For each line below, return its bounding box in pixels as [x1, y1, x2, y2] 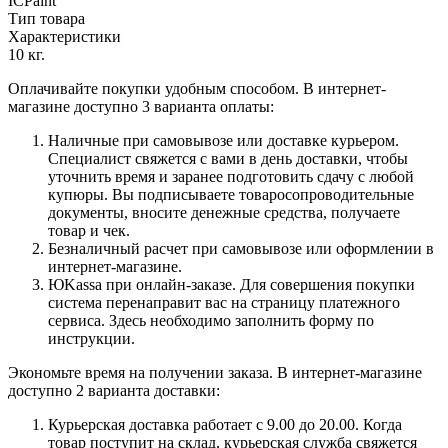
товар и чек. [48, 221, 130, 239]
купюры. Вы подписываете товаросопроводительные [48, 185, 414, 203]
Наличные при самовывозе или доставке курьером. [48, 131, 399, 149]
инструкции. [48, 329, 135, 347]
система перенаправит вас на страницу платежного [48, 293, 400, 311]
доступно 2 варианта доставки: [8, 381, 220, 399]
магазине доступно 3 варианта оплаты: [8, 97, 274, 115]
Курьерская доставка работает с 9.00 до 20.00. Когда [48, 415, 402, 433]
